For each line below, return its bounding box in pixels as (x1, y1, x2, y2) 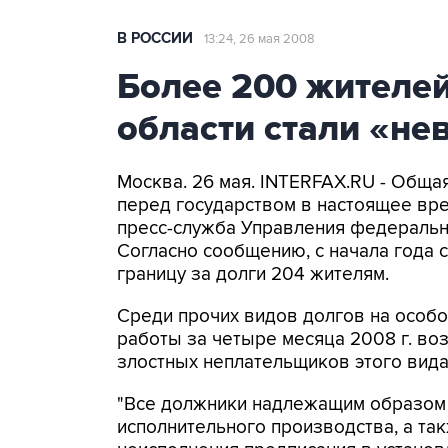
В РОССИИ (117, 29, 193, 48)
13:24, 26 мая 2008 (204, 31, 315, 47)
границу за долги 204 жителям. (117, 263, 389, 286)
